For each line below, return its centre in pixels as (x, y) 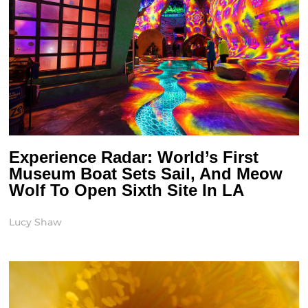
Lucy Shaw (36, 222)
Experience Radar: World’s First (134, 157)
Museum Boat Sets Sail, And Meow (146, 174)
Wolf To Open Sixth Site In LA (127, 190)
